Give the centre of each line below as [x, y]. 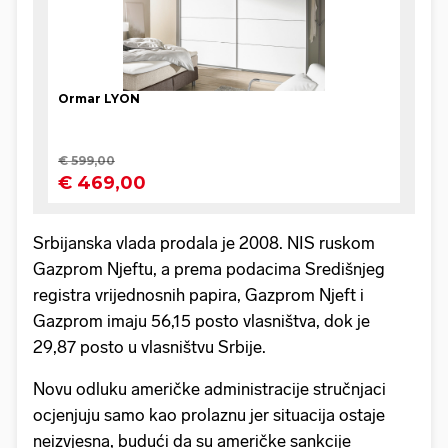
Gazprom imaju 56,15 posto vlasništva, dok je [201, 321]
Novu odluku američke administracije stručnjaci [209, 389]
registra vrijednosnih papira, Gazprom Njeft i [198, 295]
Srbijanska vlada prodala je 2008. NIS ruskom [204, 243]
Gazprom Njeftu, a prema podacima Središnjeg [209, 269]
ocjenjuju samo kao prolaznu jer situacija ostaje [209, 415]
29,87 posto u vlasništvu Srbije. [149, 347]
